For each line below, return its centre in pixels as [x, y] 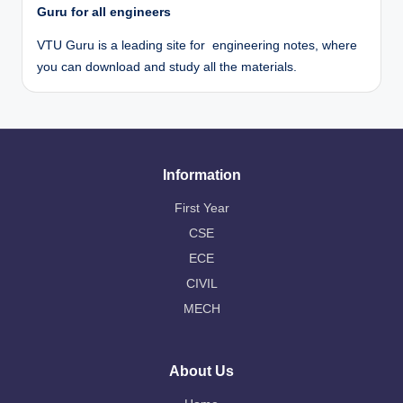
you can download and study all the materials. [167, 66]
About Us [201, 372]
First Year [201, 209]
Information [201, 175]
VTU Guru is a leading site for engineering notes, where [197, 45]
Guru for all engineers [104, 13]
